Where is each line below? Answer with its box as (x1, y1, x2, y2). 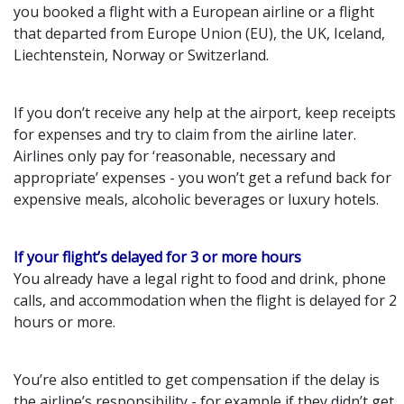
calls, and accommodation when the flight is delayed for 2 (14, 289, 397, 310)
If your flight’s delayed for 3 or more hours (14, 246, 301, 267)
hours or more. (14, 311, 115, 332)
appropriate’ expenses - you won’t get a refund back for (14, 167, 391, 188)
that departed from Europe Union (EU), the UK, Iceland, (14, 23, 385, 43)
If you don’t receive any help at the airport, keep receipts (14, 102, 396, 123)
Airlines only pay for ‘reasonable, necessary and (14, 145, 335, 166)
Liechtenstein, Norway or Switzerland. (14, 44, 269, 65)
